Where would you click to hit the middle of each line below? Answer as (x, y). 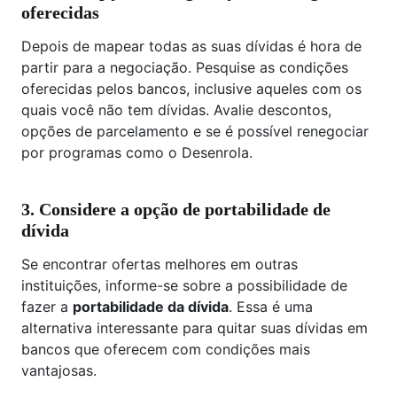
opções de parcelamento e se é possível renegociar (195, 131)
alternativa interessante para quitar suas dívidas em (195, 327)
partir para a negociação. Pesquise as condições (185, 67)
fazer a (47, 306)
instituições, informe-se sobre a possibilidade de (184, 285)
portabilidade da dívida (151, 306)
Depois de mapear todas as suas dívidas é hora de (191, 46)
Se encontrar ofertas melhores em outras (160, 264)
